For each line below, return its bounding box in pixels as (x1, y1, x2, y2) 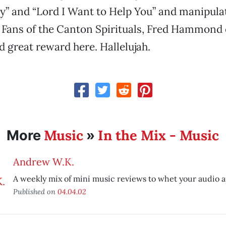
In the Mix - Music (98, 127, 219, 144)
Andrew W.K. (13, 155, 74, 168)
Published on (13, 187, 58, 196)
